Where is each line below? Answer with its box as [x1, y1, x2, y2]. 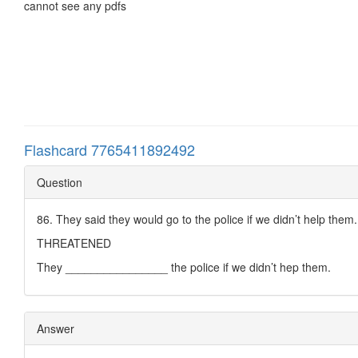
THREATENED [37, 234, 111, 251]
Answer [37, 320, 74, 336]
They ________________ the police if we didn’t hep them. [37, 258, 331, 275]
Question [37, 173, 82, 190]
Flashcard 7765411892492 [24, 138, 195, 160]
